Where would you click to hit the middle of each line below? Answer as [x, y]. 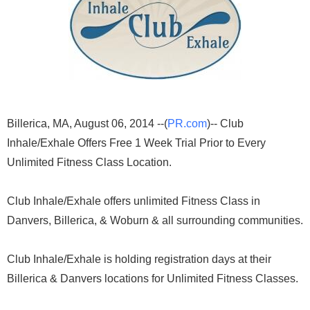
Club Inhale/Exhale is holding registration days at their [139, 259]
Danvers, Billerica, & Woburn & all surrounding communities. [155, 220]
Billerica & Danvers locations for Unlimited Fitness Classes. [153, 279]
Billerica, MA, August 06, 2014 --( [87, 124]
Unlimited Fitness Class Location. [89, 162]
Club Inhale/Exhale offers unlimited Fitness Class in [134, 201]
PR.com [187, 124]
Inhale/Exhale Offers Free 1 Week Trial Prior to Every [136, 143]
